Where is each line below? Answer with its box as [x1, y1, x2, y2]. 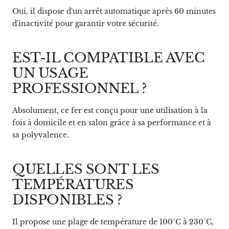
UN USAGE [12, 64, 88, 81]
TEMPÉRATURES [12, 176, 134, 193]
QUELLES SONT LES [12, 161, 159, 177]
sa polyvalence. [12, 130, 69, 140]
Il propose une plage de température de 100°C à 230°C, [12, 217, 214, 226]
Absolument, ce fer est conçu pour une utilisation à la [12, 105, 208, 115]
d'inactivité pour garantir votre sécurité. [12, 18, 159, 28]
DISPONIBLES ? [12, 191, 122, 208]
